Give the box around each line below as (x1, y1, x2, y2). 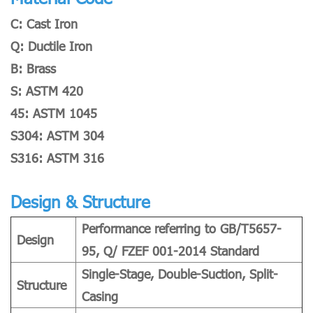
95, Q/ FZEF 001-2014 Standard (82, 242, 259, 259)
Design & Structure (10, 190, 150, 213)
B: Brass (10, 60, 56, 77)
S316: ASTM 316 (10, 150, 104, 166)
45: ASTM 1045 (10, 105, 97, 122)
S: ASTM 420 (10, 82, 83, 99)
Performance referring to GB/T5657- (82, 220, 282, 237)
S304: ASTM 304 (10, 127, 104, 144)
